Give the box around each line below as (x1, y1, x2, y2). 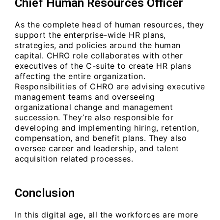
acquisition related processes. (15, 153, 133, 164)
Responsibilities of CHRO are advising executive (15, 81, 205, 91)
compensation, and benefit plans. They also (15, 133, 187, 143)
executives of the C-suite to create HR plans (15, 60, 191, 71)
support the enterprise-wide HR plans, (15, 29, 166, 40)
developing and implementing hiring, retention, (15, 122, 199, 133)
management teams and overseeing (15, 91, 155, 102)
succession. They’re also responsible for (15, 112, 173, 122)
